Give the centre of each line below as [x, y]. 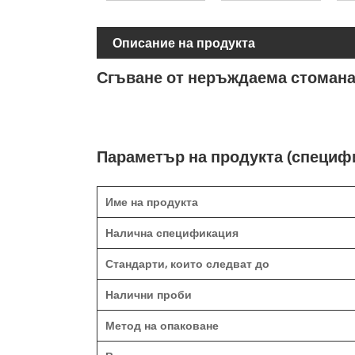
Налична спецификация [172, 233]
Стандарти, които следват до [187, 264]
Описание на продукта [184, 43]
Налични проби [149, 295]
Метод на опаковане [162, 326]
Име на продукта [152, 202]
